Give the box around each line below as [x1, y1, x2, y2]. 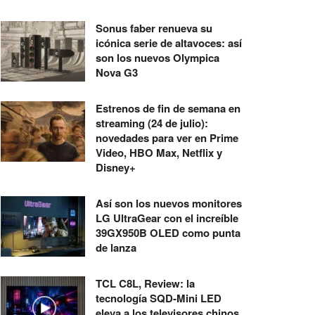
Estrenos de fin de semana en [96, 101, 240, 116]
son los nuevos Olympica [96, 50, 219, 65]
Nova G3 [96, 65, 138, 80]
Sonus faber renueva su [96, 20, 212, 36]
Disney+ [96, 160, 136, 175]
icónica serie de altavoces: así [96, 35, 242, 51]
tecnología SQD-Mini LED [96, 290, 221, 306]
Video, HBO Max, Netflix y [96, 145, 222, 160]
